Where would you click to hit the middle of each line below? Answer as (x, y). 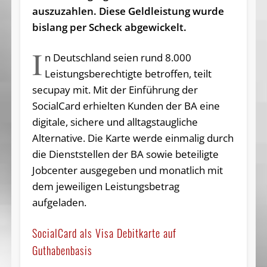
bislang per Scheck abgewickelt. (109, 27)
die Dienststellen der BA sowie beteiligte (125, 154)
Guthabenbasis (62, 250)
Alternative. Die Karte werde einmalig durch (133, 138)
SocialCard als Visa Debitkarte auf (104, 233)
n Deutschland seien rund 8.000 (118, 57)
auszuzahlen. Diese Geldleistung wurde (128, 11)
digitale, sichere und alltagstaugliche (115, 122)
